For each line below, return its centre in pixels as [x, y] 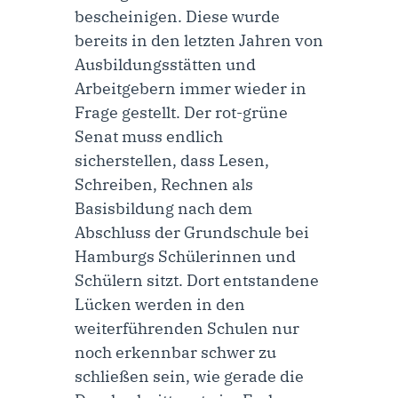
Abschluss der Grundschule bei [192, 232]
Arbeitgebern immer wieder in [191, 88]
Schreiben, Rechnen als [164, 184]
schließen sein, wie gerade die [189, 376]
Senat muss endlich [149, 136]
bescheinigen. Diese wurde [177, 16]
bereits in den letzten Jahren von [199, 40]
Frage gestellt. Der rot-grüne [181, 112]
